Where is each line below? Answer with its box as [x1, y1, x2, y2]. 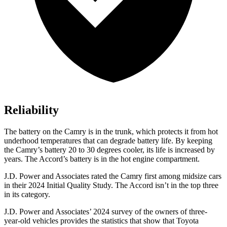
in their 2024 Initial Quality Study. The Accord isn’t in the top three [4, 181, 218, 190]
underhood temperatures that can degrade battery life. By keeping [4, 136, 212, 145]
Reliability [4, 103, 59, 117]
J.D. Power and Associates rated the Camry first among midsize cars [4, 172, 221, 181]
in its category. [4, 190, 50, 199]
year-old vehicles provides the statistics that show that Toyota [4, 216, 199, 225]
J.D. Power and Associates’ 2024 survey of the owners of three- [4, 207, 207, 216]
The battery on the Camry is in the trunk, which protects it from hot [4, 127, 218, 136]
